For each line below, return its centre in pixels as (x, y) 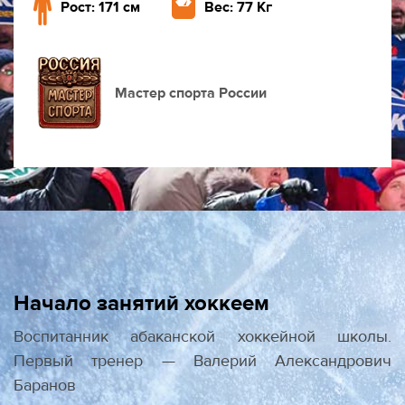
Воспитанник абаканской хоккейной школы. (202, 337)
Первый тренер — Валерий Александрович (202, 362)
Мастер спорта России (191, 94)
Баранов (45, 386)
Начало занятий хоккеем (141, 304)
